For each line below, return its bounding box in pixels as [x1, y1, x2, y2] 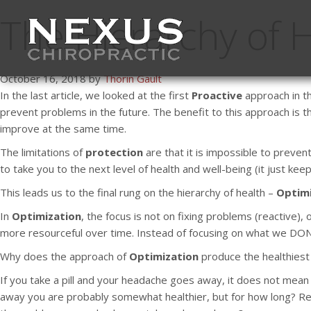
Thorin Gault [103, 72, 162, 85]
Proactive [192, 88, 242, 102]
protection [85, 145, 143, 159]
